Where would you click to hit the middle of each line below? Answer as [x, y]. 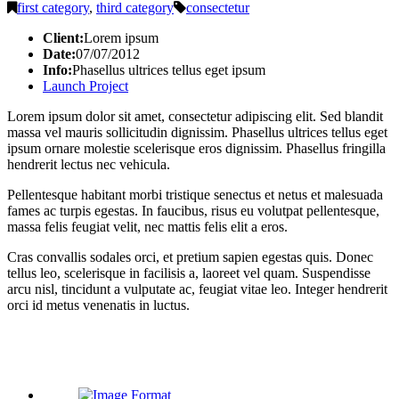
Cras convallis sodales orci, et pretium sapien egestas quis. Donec [190, 256]
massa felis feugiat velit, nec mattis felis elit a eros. [147, 226]
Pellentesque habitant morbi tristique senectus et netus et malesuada [195, 194]
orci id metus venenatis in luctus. [98, 305]
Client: [63, 37]
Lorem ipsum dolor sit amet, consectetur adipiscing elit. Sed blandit [195, 116]
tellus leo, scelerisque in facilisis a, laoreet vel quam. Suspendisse [189, 273]
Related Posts [78, 350]
